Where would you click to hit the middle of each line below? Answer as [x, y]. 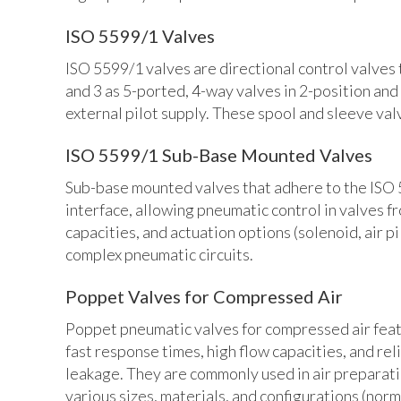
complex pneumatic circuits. [159, 254]
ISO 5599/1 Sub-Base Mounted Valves [219, 154]
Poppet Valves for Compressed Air [204, 296]
